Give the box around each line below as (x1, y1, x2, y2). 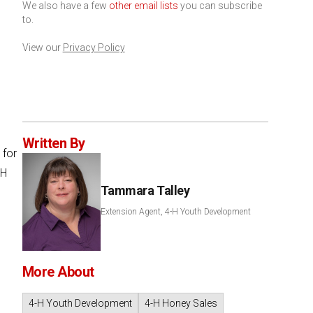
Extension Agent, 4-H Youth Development (100, 207, 251, 217)
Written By (22, 135, 85, 152)
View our (22, 42, 63, 53)
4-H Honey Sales (144, 298, 217, 309)
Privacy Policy (62, 42, 125, 53)
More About (22, 263, 94, 280)
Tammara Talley (100, 183, 190, 198)
